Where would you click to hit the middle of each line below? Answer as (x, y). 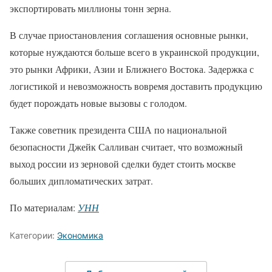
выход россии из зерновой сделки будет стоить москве (123, 164)
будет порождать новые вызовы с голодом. (100, 103)
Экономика (80, 236)
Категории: (33, 236)
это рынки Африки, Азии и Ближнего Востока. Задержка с (132, 69)
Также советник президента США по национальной (118, 130)
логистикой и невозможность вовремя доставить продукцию (136, 86)
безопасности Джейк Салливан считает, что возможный (126, 147)
